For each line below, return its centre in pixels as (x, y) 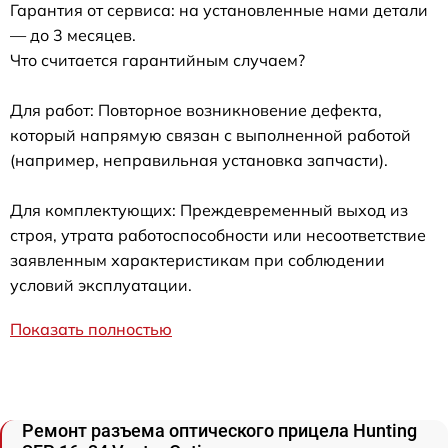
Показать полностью (91, 328)
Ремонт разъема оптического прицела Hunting (219, 430)
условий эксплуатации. (101, 284)
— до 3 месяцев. (73, 34)
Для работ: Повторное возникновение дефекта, (196, 109)
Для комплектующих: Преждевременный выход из (209, 209)
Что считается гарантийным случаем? (157, 59)
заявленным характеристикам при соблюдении (197, 259)
